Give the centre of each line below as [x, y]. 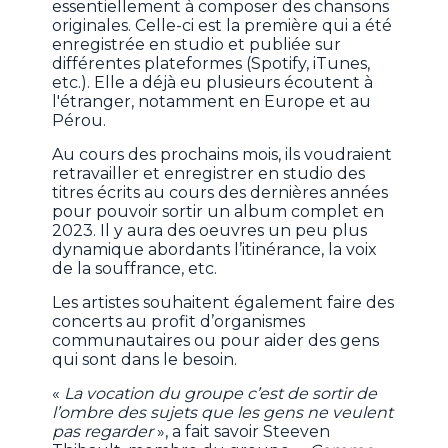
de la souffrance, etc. [137, 268]
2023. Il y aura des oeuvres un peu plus [210, 230]
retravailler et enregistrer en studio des [209, 173]
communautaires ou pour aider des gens [216, 340]
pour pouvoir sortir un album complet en [218, 211]
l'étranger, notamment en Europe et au [212, 101]
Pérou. [79, 120]
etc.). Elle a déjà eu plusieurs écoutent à [213, 82]
